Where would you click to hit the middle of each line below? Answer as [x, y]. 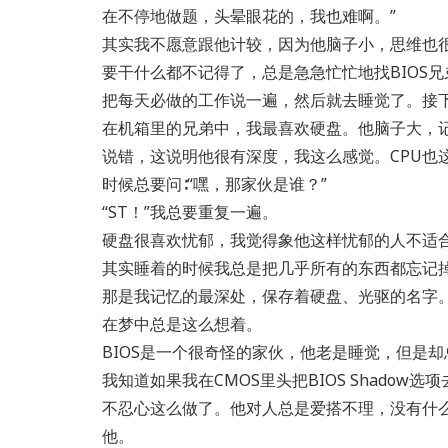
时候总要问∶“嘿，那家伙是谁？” [214, 184]
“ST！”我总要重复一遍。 [190, 212]
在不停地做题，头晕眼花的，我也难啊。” [249, 16]
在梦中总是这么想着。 [182, 324]
